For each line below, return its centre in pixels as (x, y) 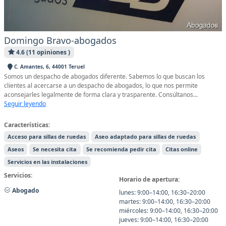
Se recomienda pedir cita (121, 149)
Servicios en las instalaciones (48, 161)
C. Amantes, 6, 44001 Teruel (48, 67)
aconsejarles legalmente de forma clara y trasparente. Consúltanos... (101, 94)
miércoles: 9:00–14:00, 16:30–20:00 (168, 211)
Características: (27, 125)
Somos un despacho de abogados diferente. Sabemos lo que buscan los (104, 76)
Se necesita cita (55, 149)
